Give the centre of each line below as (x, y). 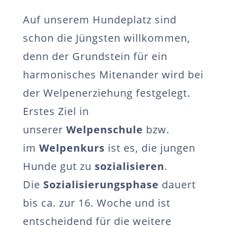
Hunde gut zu (57, 166)
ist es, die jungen (151, 148)
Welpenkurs (72, 148)
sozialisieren (129, 166)
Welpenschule (104, 130)
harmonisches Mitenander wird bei (113, 75)
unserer (43, 130)
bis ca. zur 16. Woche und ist (96, 203)
